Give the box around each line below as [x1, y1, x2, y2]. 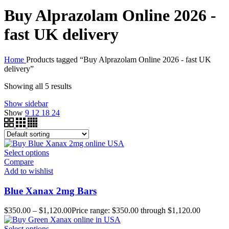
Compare [4, 157, 34, 166]
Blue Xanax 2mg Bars [4, 185, 97, 196]
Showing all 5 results [4, 81, 72, 90]
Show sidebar [4, 99, 48, 108]
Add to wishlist [4, 166, 53, 175]
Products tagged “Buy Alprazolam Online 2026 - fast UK [26, 55, 211, 64]
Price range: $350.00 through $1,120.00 [72, 206, 200, 215]
